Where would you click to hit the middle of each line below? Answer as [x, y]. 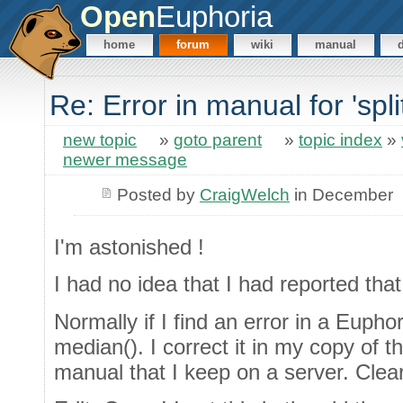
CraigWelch [244, 194]
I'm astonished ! [129, 246]
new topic [100, 140]
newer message [125, 160]
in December [341, 194]
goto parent [218, 140]
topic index [340, 140]
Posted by [158, 194]
